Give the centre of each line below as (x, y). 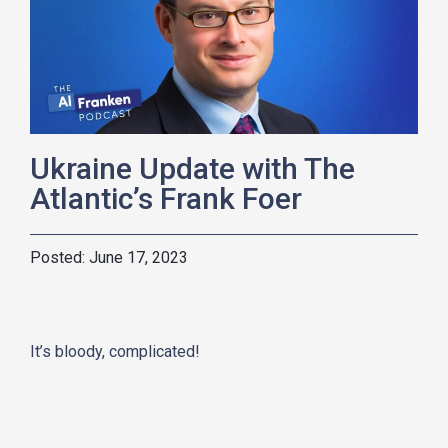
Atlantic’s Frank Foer (166, 198)
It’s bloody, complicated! (115, 351)
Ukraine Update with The (192, 168)
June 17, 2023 (138, 257)
